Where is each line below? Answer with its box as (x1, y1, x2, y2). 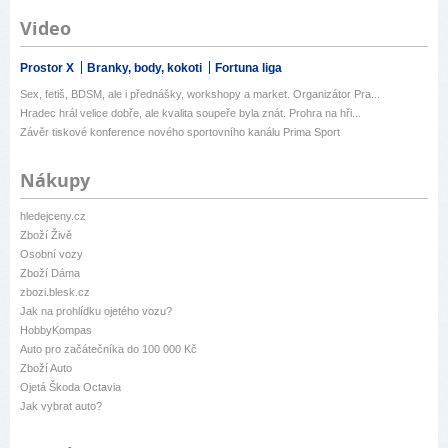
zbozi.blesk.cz (20, 286, 90, 299)
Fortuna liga (215, 61, 282, 76)
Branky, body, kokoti (87, 61, 205, 76)
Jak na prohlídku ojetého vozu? (20, 305, 172, 318)
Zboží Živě (20, 229, 72, 242)
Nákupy (20, 168, 90, 194)
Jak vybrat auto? (20, 400, 102, 413)
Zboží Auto (20, 362, 72, 375)
